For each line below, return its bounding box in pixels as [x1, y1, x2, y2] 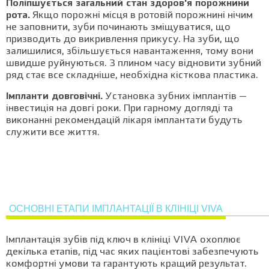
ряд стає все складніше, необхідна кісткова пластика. [6, 71, 258, 80]
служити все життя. [6, 128, 100, 138]
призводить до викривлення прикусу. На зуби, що [6, 35, 240, 44]
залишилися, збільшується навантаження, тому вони [6, 47, 253, 56]
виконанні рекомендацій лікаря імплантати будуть [6, 116, 243, 125]
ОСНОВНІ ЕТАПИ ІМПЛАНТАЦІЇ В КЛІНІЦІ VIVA [9, 204, 223, 214]
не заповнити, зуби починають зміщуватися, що [6, 23, 231, 32]
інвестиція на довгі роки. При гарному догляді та [6, 104, 233, 113]
